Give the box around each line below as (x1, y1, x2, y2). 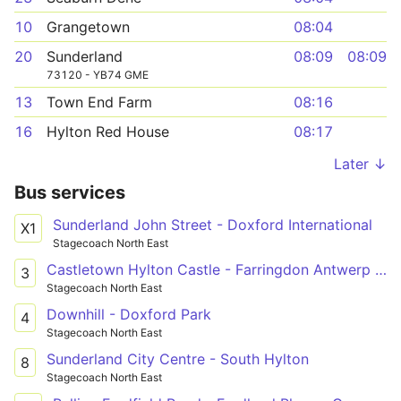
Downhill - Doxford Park (47, 304, 211, 323)
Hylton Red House (47, 123, 169, 141)
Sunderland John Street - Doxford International (53, 216, 372, 234)
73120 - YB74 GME (47, 68, 149, 81)
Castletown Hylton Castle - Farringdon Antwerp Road (375, 260, 387, 278)
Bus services (14, 182, 125, 203)
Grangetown (47, 18, 130, 36)
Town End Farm (47, 93, 152, 111)
